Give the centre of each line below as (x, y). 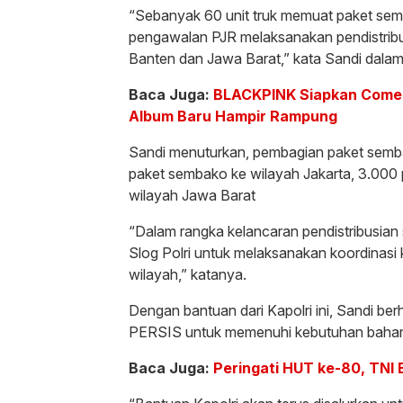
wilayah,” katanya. (188, 274)
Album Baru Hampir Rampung (233, 116)
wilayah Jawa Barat (192, 195)
